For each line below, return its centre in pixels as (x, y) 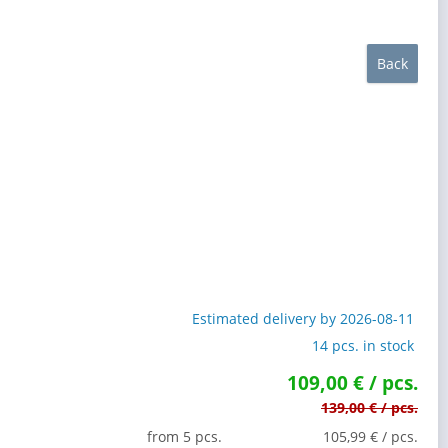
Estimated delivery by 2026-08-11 (303, 319)
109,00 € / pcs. (352, 383)
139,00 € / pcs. (369, 408)
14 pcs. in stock (363, 346)
